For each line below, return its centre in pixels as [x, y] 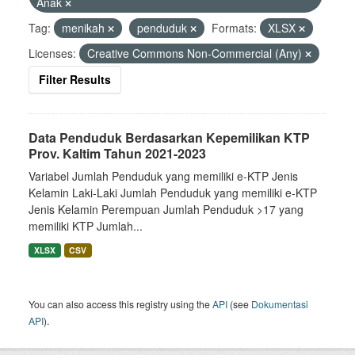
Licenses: [52, 53]
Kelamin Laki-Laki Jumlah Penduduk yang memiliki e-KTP [173, 193]
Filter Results [75, 79]
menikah [85, 28]
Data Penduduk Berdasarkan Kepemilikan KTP [169, 137]
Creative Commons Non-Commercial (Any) [196, 53]
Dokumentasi [280, 304]
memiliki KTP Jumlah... [86, 226]
